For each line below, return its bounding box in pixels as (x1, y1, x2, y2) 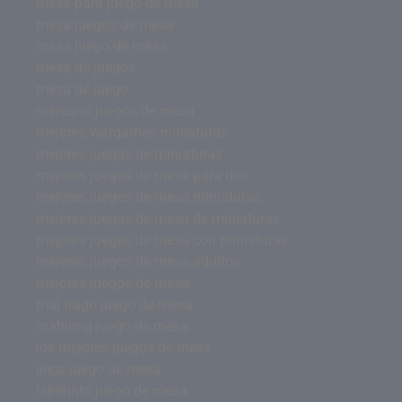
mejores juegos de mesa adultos (36, 252, 240, 270)
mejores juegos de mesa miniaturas (36, 188, 261, 205)
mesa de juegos (36, 58, 135, 76)
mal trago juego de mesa (36, 295, 193, 313)
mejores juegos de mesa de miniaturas (36, 209, 280, 227)
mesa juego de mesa (36, 37, 167, 55)
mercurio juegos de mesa (36, 101, 195, 119)
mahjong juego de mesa (36, 317, 188, 335)
